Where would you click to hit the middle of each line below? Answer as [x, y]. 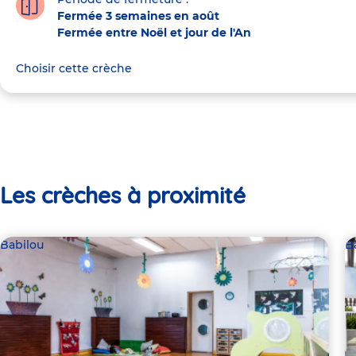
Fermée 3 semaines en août [138, 15]
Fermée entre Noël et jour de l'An [154, 32]
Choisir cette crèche [74, 68]
